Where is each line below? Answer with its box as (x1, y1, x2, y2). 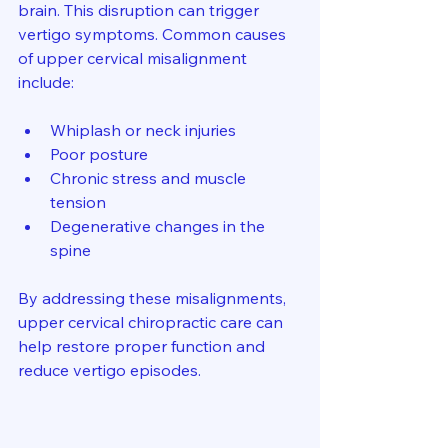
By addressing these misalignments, (18, 288, 290, 308)
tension (50, 192, 114, 212)
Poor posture (50, 144, 156, 164)
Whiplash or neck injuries (50, 120, 244, 140)
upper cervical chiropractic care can (18, 312, 287, 332)
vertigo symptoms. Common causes (18, 24, 290, 44)
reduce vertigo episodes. (18, 360, 201, 380)
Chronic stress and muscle (50, 168, 250, 188)
